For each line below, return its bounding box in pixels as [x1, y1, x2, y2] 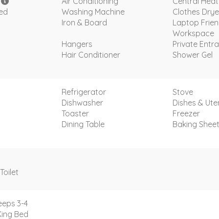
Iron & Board [61, 17, 107, 27]
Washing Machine [61, 6, 125, 17]
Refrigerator [61, 87, 106, 97]
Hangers [61, 39, 92, 49]
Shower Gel [173, 49, 213, 60]
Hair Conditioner [61, 49, 120, 60]
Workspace [173, 28, 214, 38]
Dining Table [61, 119, 105, 129]
